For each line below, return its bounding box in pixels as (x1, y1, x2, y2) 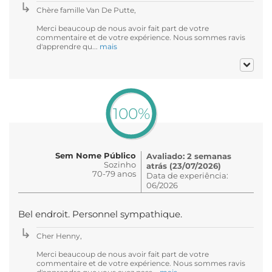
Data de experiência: (146, 170, 228, 180)
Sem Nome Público (55, 150, 136, 160)
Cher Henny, (36, 231, 82, 240)
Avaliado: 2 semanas (146, 151, 231, 161)
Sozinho (104, 159, 136, 169)
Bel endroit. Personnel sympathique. (18, 208, 182, 220)
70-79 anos (92, 168, 136, 178)
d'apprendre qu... (36, 41, 100, 51)
